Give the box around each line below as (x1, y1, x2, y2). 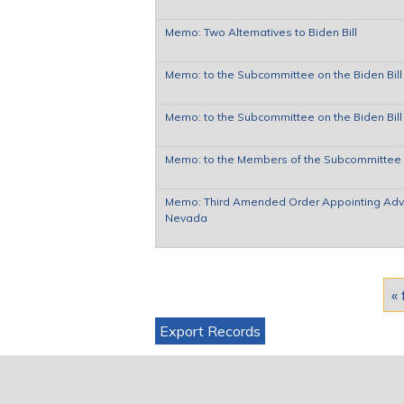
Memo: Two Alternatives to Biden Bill (165, 24, 357, 39)
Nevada (165, 210, 207, 225)
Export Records (160, 321, 261, 340)
